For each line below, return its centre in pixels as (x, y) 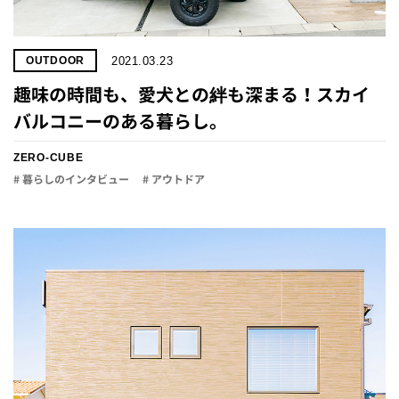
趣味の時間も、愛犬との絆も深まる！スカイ (191, 94)
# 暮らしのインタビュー (71, 179)
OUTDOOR (56, 61)
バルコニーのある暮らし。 (120, 121)
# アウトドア (174, 179)
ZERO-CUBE (49, 158)
